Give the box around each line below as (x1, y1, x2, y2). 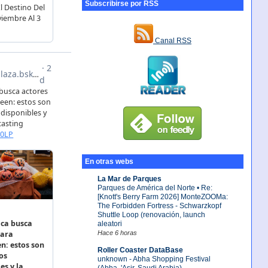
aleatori (97, 219, 122, 228)
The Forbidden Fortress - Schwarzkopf (97, 201, 221, 210)
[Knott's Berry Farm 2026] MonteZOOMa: (97, 192, 228, 201)
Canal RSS (153, 36, 191, 45)
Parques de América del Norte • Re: (97, 183, 212, 192)
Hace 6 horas (97, 229, 137, 236)
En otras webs (84, 157, 133, 166)
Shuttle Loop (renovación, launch (97, 210, 205, 219)
